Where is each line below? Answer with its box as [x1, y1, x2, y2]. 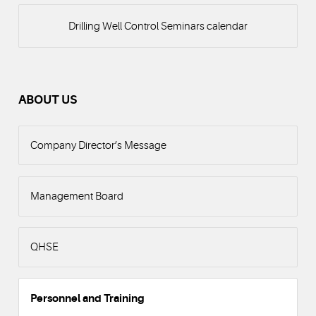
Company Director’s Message [30, 139, 166, 152]
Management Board [30, 190, 123, 203]
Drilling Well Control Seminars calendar [68, 19, 248, 32]
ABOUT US [18, 93, 78, 107]
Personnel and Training [30, 291, 145, 305]
